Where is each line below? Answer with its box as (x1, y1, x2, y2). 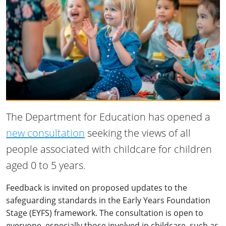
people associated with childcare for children (6, 142, 212, 156)
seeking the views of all (85, 126, 191, 140)
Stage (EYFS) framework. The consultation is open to (6, 207, 203, 218)
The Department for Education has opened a (6, 109, 210, 124)
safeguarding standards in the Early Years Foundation (6, 194, 210, 206)
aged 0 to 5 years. (6, 158, 86, 172)
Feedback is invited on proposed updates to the (6, 182, 187, 193)
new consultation (6, 126, 85, 140)
